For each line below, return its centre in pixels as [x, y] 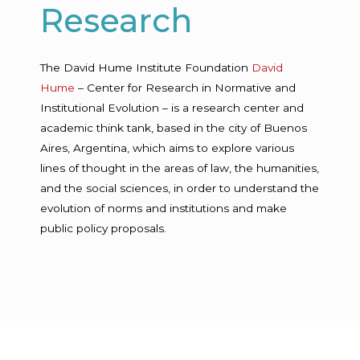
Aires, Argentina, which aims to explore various [167, 148]
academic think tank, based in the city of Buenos [174, 128]
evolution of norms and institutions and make [164, 208]
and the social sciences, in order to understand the [180, 188]
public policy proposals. [103, 228]
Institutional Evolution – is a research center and [172, 108]
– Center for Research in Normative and [185, 88]
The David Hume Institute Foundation [146, 67]
